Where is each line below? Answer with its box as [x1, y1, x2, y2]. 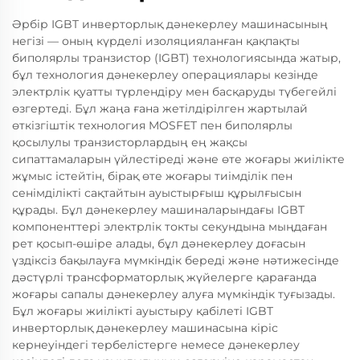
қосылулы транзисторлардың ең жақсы [12, 135, 247, 149]
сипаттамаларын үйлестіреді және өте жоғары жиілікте [12, 152, 345, 166]
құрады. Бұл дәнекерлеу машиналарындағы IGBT [12, 202, 305, 217]
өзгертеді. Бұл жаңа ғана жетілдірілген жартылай [12, 101, 308, 116]
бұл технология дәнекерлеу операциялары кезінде [12, 67, 318, 82]
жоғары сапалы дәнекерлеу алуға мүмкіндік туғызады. [12, 287, 335, 301]
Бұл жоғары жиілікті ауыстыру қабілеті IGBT [12, 304, 273, 318]
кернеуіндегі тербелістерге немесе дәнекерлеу [12, 337, 300, 352]
